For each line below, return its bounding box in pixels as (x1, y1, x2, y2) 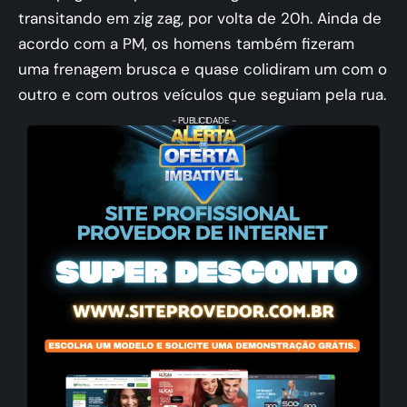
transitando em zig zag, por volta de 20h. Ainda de (18, 8, 382, 28)
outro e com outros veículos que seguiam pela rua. (18, 84, 386, 104)
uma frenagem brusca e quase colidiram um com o (18, 59, 387, 79)
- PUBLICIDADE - (171, 114, 236, 126)
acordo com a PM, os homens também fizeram (18, 34, 354, 54)
